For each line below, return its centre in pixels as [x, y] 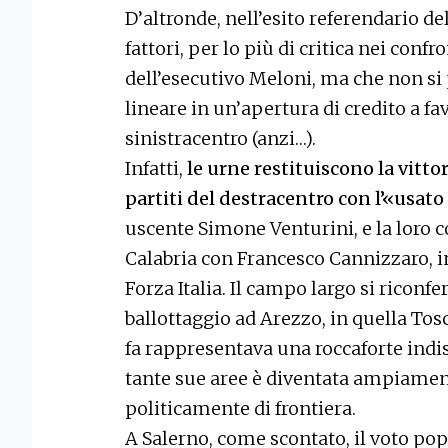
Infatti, [154, 169]
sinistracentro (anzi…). [220, 139]
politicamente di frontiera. [240, 409]
